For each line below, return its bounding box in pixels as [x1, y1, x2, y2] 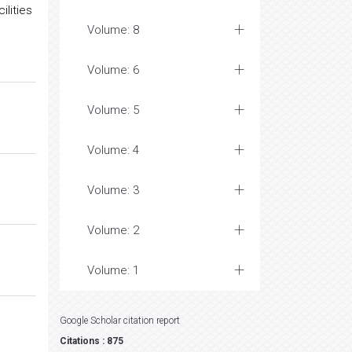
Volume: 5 [87, 103, 139, 117]
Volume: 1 [87, 263, 139, 277]
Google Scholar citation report [60, 315, 180, 326]
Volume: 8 [87, 23, 139, 37]
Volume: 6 [87, 63, 139, 77]
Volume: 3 [87, 183, 139, 197]
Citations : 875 [60, 335, 123, 346]
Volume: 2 [87, 223, 139, 237]
